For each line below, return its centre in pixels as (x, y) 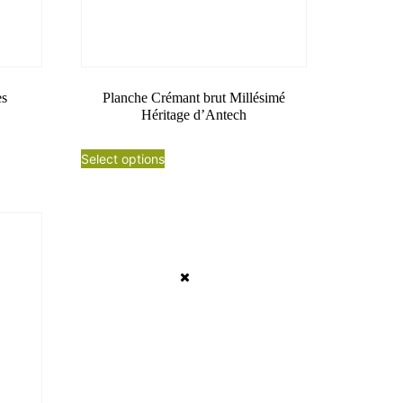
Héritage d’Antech (194, 114)
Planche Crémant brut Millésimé (194, 97)
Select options (123, 158)
